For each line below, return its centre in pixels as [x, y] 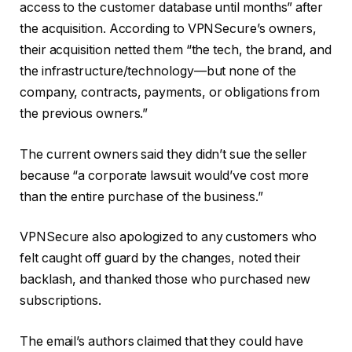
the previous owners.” [84, 114]
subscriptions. [60, 301]
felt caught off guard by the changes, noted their [161, 258]
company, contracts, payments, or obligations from [170, 93]
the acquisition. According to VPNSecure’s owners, [169, 29]
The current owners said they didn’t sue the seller [164, 154]
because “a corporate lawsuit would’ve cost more [165, 175]
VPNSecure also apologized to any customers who [169, 237]
